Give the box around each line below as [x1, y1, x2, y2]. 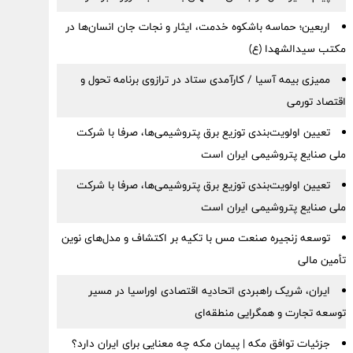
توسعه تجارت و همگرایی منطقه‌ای [194, 303, 346, 322]
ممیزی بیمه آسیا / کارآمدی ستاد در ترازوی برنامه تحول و [80, 70, 330, 89]
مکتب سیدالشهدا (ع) [248, 39, 346, 58]
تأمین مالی [297, 251, 346, 269]
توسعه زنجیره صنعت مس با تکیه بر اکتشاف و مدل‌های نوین [61, 229, 330, 247]
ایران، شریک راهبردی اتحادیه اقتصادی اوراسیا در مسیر [87, 281, 330, 300]
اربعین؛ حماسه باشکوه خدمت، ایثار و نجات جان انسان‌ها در [65, 17, 330, 36]
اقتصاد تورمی [286, 92, 346, 111]
